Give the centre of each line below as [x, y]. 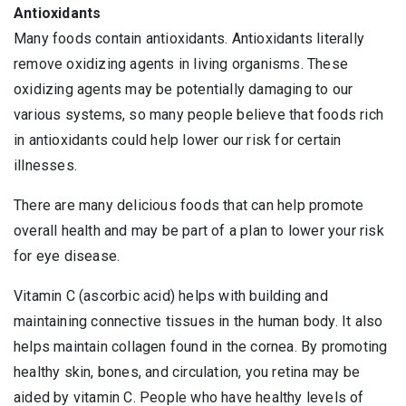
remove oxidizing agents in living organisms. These [181, 63]
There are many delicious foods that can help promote [189, 205]
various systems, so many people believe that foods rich [199, 114]
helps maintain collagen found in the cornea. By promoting [201, 346]
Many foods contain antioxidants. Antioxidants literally [189, 38]
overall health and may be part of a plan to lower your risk [199, 230]
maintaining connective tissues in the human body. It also [198, 321]
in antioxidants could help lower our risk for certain [178, 140]
